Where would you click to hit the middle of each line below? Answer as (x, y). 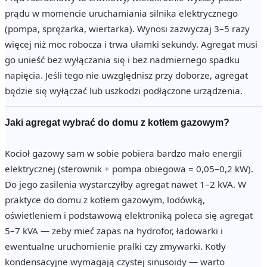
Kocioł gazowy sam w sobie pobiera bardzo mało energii (123, 153)
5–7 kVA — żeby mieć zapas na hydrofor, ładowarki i (114, 231)
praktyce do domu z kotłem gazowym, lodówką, (105, 200)
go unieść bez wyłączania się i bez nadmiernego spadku (122, 60)
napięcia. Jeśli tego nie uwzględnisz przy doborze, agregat (126, 75)
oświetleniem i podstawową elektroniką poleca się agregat (129, 215)
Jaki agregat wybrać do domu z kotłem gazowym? (117, 123)
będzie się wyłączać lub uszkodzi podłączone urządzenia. (124, 91)
